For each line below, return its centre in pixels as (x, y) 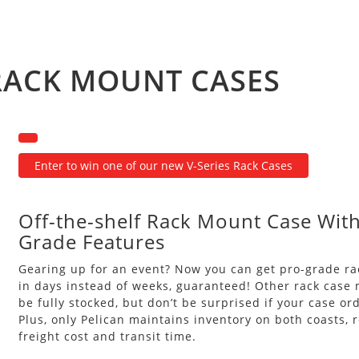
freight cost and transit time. (107, 336)
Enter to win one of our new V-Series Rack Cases (163, 165)
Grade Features (91, 242)
